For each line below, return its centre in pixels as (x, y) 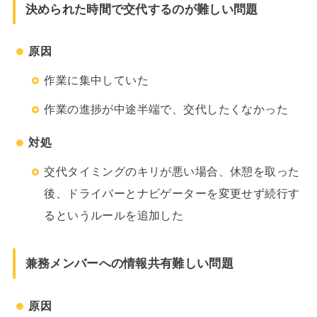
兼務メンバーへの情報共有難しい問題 (129, 264)
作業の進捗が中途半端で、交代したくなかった (166, 109)
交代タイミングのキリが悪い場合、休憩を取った (172, 172)
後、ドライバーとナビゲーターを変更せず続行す (172, 194)
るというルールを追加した (114, 215)
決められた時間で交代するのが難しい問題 (142, 9)
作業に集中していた (97, 80)
